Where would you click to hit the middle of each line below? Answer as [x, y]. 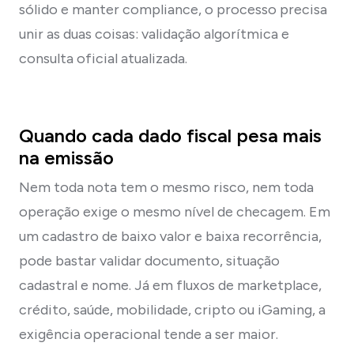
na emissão [66, 157]
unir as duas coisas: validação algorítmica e [154, 34]
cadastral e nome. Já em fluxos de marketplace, [170, 285]
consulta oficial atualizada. [103, 58]
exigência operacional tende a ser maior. [149, 334]
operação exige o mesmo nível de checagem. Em [175, 211]
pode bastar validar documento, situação [149, 260]
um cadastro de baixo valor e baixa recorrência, [170, 236]
